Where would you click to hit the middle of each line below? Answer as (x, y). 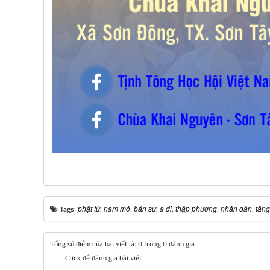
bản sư (145, 208)
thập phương (196, 208)
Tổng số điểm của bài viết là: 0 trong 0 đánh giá (122, 244)
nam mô (117, 208)
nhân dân (236, 208)
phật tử (89, 208)
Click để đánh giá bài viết (103, 258)
